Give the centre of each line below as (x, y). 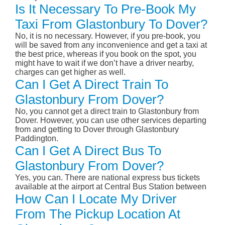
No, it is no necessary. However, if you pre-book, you (108, 36)
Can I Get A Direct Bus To (88, 151)
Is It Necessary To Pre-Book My (105, 9)
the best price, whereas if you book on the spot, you (106, 54)
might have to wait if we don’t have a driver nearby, (104, 63)
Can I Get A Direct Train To (92, 85)
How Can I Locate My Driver (96, 199)
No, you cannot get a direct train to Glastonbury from (107, 111)
